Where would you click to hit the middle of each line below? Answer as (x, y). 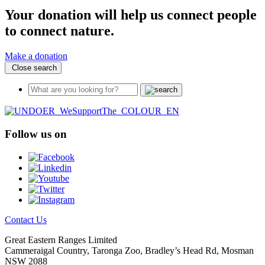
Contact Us (26, 219)
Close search (33, 68)
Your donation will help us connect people (131, 15)
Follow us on (36, 134)
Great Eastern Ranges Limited (61, 240)
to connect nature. (59, 31)
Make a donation (36, 56)
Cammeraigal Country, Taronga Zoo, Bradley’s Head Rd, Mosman (129, 250)
